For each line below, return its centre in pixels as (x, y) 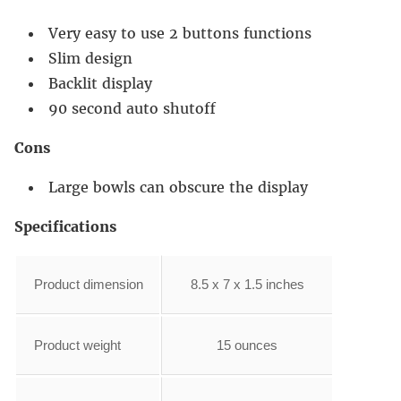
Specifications (65, 226)
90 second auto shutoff (132, 108)
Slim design (90, 58)
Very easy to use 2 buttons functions (180, 33)
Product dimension (89, 284)
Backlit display (100, 83)
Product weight (77, 345)
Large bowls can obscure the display (178, 187)
